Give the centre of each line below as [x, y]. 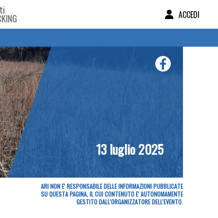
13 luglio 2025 [130, 149]
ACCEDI [189, 15]
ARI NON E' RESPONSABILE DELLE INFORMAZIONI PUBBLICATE [112, 186]
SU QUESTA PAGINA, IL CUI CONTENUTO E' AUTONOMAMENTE [112, 194]
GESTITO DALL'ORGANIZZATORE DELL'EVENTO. [130, 202]
